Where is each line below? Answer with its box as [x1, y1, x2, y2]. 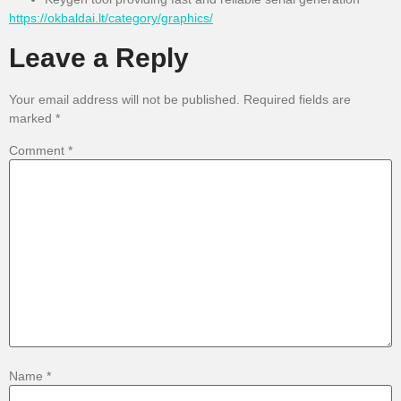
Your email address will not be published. [9, 91, 240, 107]
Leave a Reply [9, 41, 189, 73]
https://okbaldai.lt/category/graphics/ [9, 11, 213, 26]
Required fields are [243, 91, 351, 107]
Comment [9, 143, 68, 158]
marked [9, 110, 55, 125]
